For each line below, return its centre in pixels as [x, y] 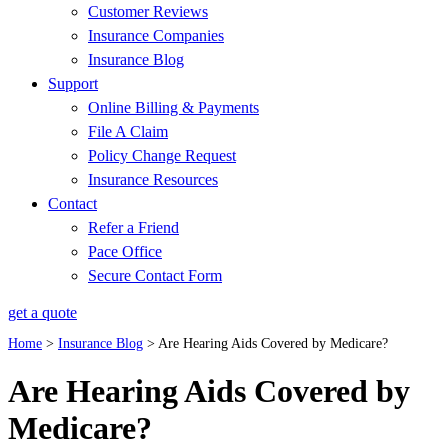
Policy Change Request [162, 155]
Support [73, 83]
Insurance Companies [156, 35]
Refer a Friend [133, 227]
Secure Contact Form [155, 275]
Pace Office [125, 251]
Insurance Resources [153, 179]
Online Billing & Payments [173, 107]
